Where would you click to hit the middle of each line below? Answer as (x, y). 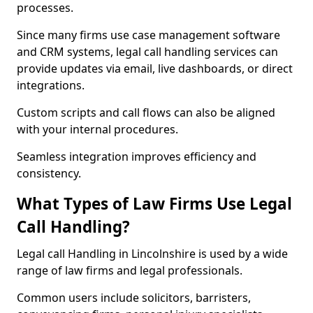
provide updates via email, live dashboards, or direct (155, 68)
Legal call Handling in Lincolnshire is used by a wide (152, 254)
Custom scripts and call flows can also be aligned (146, 112)
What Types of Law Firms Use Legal (154, 204)
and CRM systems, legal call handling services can (147, 52)
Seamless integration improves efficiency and (137, 156)
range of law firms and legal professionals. (130, 270)
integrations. (51, 85)
